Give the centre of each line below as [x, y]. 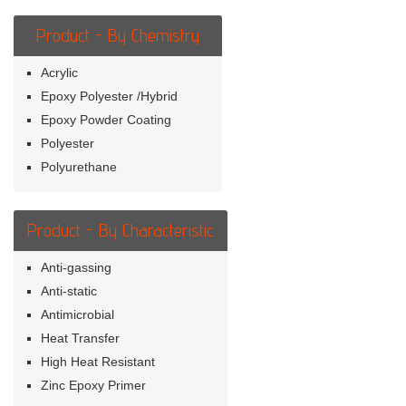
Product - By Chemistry [118, 35]
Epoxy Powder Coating [106, 120]
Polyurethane [79, 167]
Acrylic [59, 72]
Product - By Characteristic [121, 230]
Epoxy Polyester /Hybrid [109, 96]
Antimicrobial [77, 314]
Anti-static [69, 291]
